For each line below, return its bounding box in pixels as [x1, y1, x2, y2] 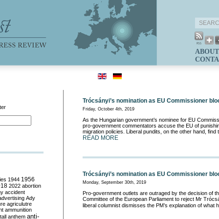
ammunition [5, 207, 32, 213]
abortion [22, 183, 41, 189]
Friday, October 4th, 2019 [83, 107, 134, 111]
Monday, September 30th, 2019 [83, 180, 146, 185]
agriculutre [7, 201, 32, 207]
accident [5, 189, 25, 195]
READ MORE [83, 134, 118, 141]
